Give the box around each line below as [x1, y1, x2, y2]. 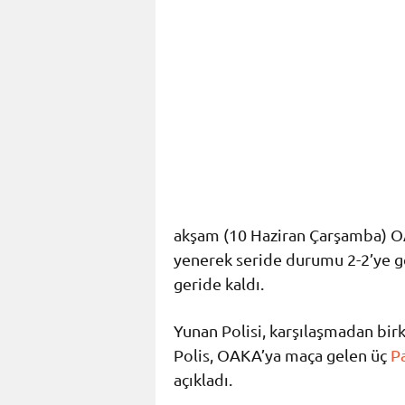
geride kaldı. [174, 273, 264, 293]
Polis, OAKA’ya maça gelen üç [174, 344, 391, 364]
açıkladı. [174, 369, 232, 389]
